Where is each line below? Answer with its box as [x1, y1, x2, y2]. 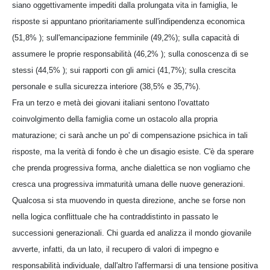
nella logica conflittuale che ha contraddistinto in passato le [12, 212, 218, 221]
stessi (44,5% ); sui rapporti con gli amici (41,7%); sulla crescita [12, 65, 236, 75]
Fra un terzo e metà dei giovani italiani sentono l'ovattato [12, 98, 209, 107]
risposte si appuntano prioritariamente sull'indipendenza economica [12, 16, 245, 26]
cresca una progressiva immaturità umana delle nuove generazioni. [12, 179, 245, 189]
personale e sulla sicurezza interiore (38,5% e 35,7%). [12, 81, 201, 91]
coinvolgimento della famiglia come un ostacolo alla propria [12, 114, 218, 124]
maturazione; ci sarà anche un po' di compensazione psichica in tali [12, 130, 248, 140]
